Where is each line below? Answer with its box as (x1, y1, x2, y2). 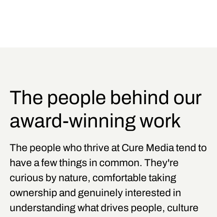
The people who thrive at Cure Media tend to (10, 142, 207, 154)
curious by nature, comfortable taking (10, 172, 176, 184)
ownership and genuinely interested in (10, 187, 181, 199)
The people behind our (10, 87, 201, 108)
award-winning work (10, 110, 181, 132)
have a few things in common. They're (10, 157, 179, 169)
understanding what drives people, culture (10, 202, 199, 214)
